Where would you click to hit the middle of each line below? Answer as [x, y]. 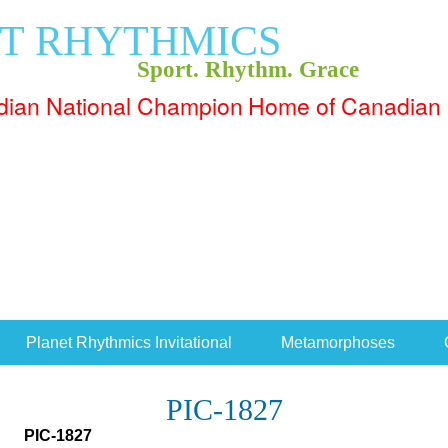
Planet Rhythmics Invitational [128, 342]
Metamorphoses [337, 342]
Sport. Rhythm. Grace [248, 69]
